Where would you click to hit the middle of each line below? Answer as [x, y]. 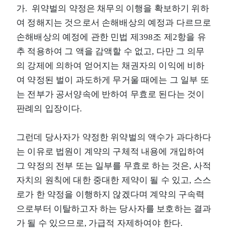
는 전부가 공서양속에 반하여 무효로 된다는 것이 [111, 94]
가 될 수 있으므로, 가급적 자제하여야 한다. [100, 223]
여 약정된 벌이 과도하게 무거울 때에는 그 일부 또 [113, 80]
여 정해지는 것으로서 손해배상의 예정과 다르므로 [114, 22]
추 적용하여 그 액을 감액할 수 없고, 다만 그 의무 [110, 51]
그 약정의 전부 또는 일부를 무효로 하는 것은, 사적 [114, 166]
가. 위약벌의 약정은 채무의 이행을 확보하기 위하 [113, 8]
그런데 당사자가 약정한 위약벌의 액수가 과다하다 [114, 137]
